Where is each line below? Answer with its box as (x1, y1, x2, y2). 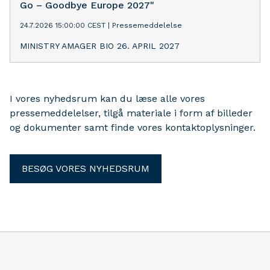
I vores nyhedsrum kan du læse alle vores (10, 92, 205, 104)
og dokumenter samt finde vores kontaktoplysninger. (10, 121, 256, 133)
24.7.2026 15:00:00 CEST (20, 20, 105, 30)
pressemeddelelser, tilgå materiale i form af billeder (10, 107, 253, 119)
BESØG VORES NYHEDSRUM (22, 162, 149, 174)
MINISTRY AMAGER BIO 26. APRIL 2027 (20, 40, 180, 51)
